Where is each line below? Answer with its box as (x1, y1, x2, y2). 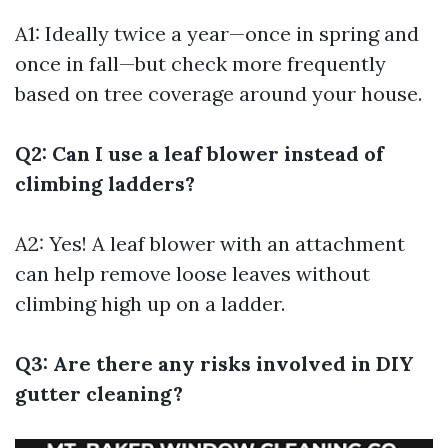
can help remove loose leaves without (15, 261, 370, 286)
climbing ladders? (15, 171, 195, 196)
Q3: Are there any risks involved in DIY (15, 351, 414, 376)
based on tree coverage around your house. (15, 81, 422, 106)
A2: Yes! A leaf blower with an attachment (15, 231, 405, 256)
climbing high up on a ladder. (15, 291, 285, 316)
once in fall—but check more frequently (15, 51, 386, 76)
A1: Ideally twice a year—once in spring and (15, 21, 419, 46)
